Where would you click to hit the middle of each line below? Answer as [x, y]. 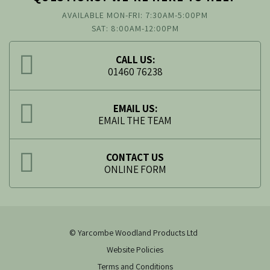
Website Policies [135, 250]
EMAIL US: [135, 109]
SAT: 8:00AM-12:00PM [135, 29]
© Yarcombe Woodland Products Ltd [135, 233]
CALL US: [135, 60]
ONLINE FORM [135, 170]
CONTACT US [135, 158]
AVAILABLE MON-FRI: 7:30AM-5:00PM [135, 15]
